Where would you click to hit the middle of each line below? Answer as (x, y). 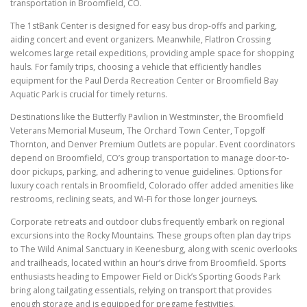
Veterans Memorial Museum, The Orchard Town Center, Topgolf (138, 130)
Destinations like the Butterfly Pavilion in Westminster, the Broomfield (147, 116)
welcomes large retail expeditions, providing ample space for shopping (152, 53)
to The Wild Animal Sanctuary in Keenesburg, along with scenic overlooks (153, 249)
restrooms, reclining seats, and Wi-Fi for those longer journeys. (134, 199)
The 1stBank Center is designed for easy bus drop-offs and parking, (144, 25)
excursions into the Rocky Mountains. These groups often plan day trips (150, 236)
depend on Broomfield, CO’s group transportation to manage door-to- (150, 158)
